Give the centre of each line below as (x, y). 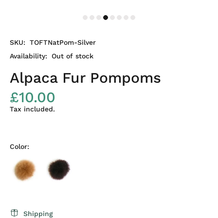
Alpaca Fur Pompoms (85, 78)
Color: (19, 146)
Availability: (28, 56)
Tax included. (32, 109)
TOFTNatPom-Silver (63, 42)
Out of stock (73, 56)
